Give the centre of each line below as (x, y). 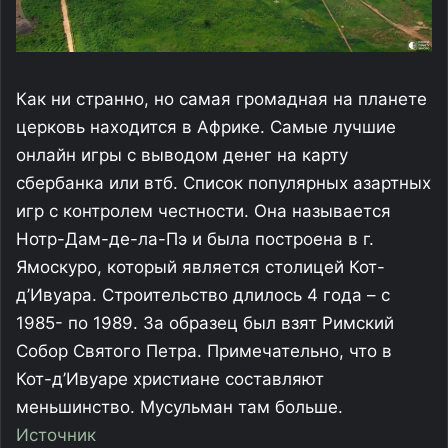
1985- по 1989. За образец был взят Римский (205, 323)
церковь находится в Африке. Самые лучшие (206, 127)
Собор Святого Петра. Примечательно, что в (204, 351)
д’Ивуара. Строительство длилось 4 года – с (203, 295)
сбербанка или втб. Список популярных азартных (223, 183)
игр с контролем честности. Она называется (203, 211)
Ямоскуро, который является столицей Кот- (200, 267)
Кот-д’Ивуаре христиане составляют (170, 379)
